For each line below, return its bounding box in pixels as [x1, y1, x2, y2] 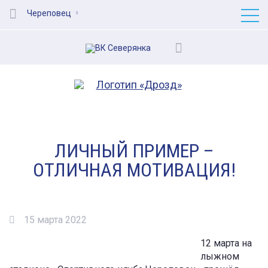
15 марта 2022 [24, 214, 87, 226]
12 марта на [200, 237, 252, 249]
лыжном [200, 251, 239, 262]
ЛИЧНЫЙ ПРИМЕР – [54, 139, 214, 162]
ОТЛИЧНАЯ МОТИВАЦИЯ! [32, 159, 236, 181]
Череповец [27, 8, 71, 18]
